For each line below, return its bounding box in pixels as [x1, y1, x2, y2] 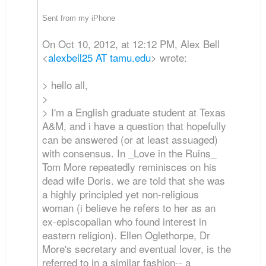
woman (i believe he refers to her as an [42, 200, 216, 216]
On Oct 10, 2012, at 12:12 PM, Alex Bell [42, 36, 220, 52]
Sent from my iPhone [42, 14, 116, 23]
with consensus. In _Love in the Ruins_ [42, 145, 217, 161]
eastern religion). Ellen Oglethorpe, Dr [42, 227, 211, 243]
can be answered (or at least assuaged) [42, 132, 218, 147]
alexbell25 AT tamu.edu [48, 50, 151, 65]
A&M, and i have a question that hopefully [42, 118, 227, 134]
